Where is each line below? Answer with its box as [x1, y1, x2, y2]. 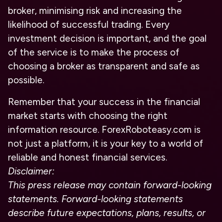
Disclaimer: [8, 165, 55, 177]
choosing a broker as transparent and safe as [8, 60, 200, 72]
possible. [8, 74, 44, 86]
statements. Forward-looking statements [8, 193, 183, 205]
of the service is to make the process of [8, 46, 179, 58]
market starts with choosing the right [8, 110, 167, 121]
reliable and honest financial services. [8, 151, 167, 163]
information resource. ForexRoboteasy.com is [8, 123, 201, 135]
